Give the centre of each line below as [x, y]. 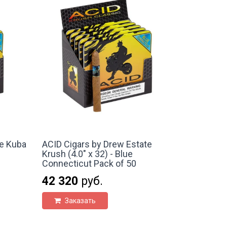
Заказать [80, 200]
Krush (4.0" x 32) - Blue [88, 154]
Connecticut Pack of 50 [89, 163]
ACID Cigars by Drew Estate [97, 144]
